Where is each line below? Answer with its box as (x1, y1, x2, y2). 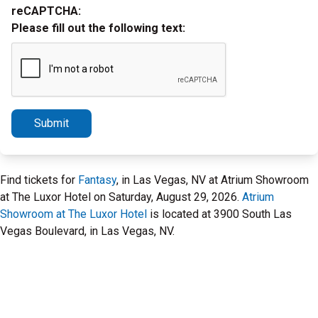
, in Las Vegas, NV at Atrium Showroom (116, 173, 309, 187)
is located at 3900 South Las (147, 207, 292, 221)
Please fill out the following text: (11, 21, 185, 35)
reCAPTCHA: (11, 4, 81, 18)
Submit (34, 116, 69, 130)
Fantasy (78, 173, 116, 187)
